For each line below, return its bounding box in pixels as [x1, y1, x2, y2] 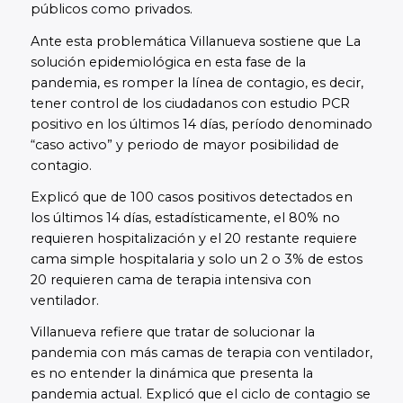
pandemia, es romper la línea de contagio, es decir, [30, 74, 363, 91]
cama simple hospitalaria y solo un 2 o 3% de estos [30, 250, 363, 267]
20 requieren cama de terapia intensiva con [30, 271, 311, 288]
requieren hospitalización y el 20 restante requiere [30, 229, 357, 246]
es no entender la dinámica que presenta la [30, 365, 313, 382]
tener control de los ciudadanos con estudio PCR [30, 94, 350, 112]
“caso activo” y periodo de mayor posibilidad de [30, 136, 339, 153]
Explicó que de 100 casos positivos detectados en [30, 188, 353, 205]
